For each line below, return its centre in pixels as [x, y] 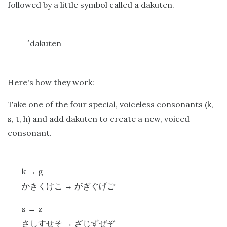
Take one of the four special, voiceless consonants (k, [110, 105]
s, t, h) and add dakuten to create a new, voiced [99, 119]
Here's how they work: [51, 82]
